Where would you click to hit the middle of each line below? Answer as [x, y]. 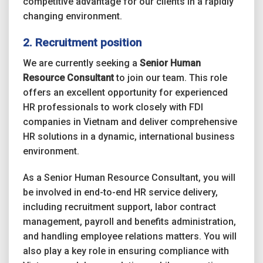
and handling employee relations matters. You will [130, 237]
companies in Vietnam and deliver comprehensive [130, 122]
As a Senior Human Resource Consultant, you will [129, 178]
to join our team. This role [171, 77]
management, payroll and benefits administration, [129, 222]
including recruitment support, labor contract [119, 207]
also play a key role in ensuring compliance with [126, 251]
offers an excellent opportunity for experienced [125, 92]
